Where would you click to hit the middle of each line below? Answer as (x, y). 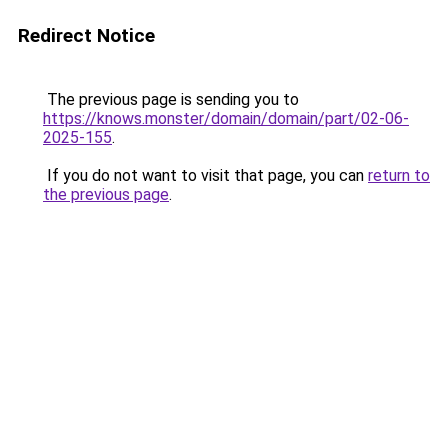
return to (399, 175)
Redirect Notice (86, 35)
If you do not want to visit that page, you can (205, 175)
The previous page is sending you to (171, 99)
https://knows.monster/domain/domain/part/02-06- (226, 118)
